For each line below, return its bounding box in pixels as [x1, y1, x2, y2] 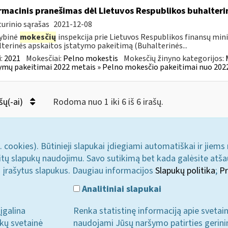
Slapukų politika [155, 164, 215, 177]
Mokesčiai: [25, 53, 63, 64]
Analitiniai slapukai [80, 182, 162, 195]
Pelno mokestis [63, 53, 118, 64]
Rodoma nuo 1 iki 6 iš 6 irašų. [52, 96, 163, 108]
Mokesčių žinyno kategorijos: [123, 53, 225, 64]
